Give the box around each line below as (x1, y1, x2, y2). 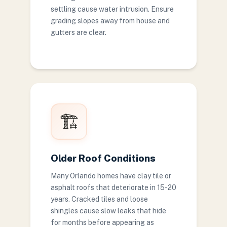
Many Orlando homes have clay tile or (51, 172, 171, 180)
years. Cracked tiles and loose (51, 195, 148, 203)
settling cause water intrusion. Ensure (51, 5, 174, 13)
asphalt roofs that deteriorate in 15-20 (51, 183, 176, 192)
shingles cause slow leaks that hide (51, 207, 166, 215)
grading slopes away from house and (51, 17, 170, 25)
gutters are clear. (51, 28, 106, 36)
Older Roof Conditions (51, 153, 156, 164)
